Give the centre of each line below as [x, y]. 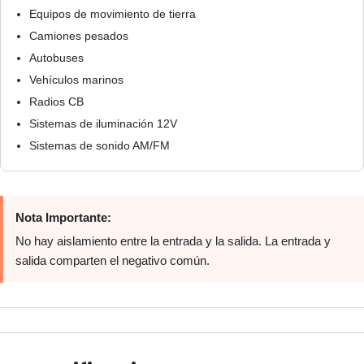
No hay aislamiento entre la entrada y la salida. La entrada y [173, 241]
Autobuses [56, 58]
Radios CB [56, 102]
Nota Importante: [63, 217]
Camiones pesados [79, 36]
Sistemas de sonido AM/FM [100, 145]
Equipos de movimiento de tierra [113, 14]
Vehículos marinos [76, 80]
